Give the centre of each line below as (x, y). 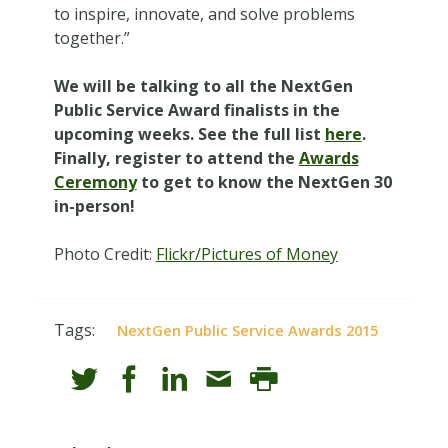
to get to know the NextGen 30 (264, 181)
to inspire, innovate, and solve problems (204, 13)
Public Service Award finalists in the (196, 109)
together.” (91, 37)
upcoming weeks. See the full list (189, 133)
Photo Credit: (104, 253)
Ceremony (95, 181)
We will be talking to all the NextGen (203, 85)
